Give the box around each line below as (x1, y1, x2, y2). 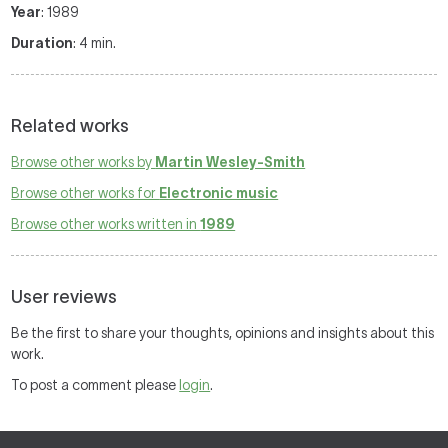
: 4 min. (73, 35, 117, 51)
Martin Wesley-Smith (155, 154, 306, 170)
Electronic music (159, 185, 279, 201)
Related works (11, 116, 130, 136)
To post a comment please (11, 377, 180, 393)
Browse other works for (11, 185, 160, 201)
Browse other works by (11, 154, 156, 170)
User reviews (11, 287, 118, 307)
